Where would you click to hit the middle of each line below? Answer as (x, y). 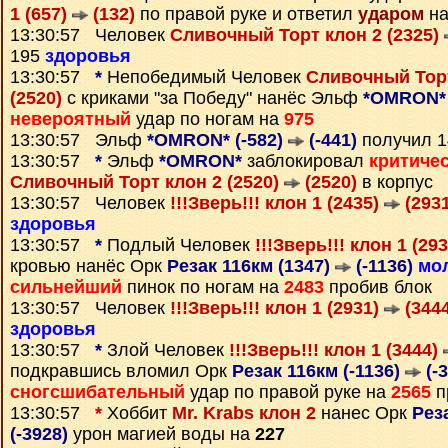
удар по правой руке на (288, 392)
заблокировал (305, 161)
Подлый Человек (178, 245)
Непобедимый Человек (204, 77)
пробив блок (378, 287)
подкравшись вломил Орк (121, 371)
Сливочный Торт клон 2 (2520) (147, 182)
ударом (391, 14)
